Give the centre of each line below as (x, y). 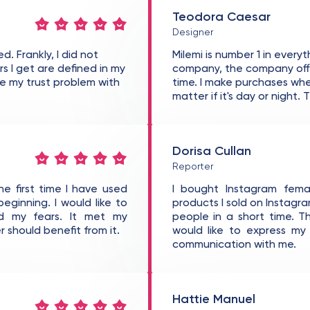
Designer (192, 33)
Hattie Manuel (213, 300)
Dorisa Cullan (211, 152)
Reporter (192, 167)
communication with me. (234, 245)
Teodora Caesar (221, 17)
